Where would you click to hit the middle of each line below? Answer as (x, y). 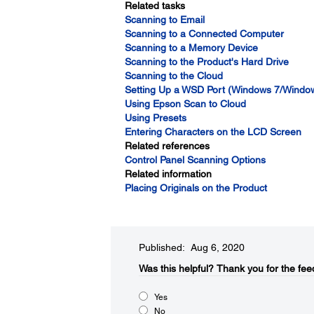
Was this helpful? (176, 268)
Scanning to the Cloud (173, 76)
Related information (168, 174)
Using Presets (155, 118)
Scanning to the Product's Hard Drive (206, 62)
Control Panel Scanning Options (195, 160)
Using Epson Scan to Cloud (185, 104)
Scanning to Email (164, 20)
